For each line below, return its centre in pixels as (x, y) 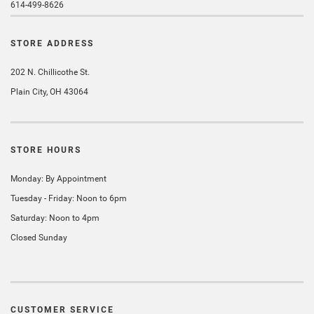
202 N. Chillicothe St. (50, 72)
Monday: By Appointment (59, 179)
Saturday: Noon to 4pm (55, 218)
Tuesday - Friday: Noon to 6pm (69, 198)
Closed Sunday (39, 238)
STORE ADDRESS (52, 43)
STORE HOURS (46, 150)
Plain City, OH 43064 (49, 92)
